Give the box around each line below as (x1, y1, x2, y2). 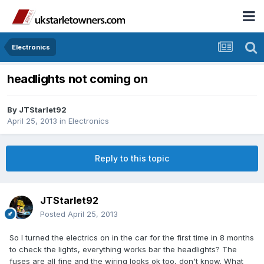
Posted (40, 209, 68, 219)
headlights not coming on (7, 72, 148, 87)
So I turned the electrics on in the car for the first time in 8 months (9, 233, 254, 243)
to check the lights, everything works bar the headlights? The (9, 245, 237, 255)
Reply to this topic (95, 153, 169, 164)
